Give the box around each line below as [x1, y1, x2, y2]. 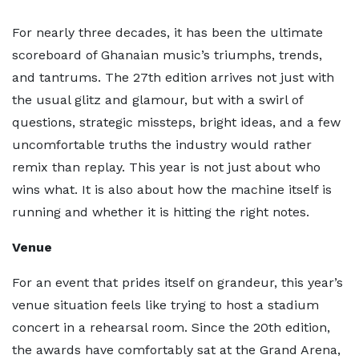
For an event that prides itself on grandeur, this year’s [12, 275, 343, 290]
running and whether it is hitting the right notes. [12, 204, 309, 220]
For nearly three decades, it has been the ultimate [12, 25, 323, 40]
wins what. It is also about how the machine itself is [12, 182, 332, 197]
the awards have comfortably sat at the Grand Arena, [12, 342, 341, 357]
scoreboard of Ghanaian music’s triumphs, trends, [12, 47, 322, 63]
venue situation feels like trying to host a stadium [12, 297, 319, 313]
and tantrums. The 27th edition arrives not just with [12, 70, 334, 85]
